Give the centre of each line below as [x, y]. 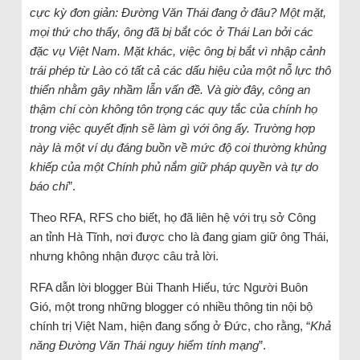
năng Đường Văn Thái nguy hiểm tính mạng [144, 345]
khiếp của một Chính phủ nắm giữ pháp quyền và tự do [174, 166]
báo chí [49, 186]
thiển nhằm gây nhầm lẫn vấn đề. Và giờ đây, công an [170, 89]
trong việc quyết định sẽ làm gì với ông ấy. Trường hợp [172, 128]
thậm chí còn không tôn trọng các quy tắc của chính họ [173, 108]
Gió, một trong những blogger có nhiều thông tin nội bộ [171, 306]
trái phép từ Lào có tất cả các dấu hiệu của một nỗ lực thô [180, 70]
